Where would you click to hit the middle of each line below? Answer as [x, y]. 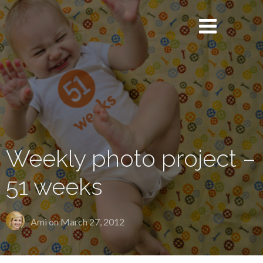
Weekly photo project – [131, 158]
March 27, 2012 [92, 222]
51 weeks [54, 186]
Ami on [45, 222]
